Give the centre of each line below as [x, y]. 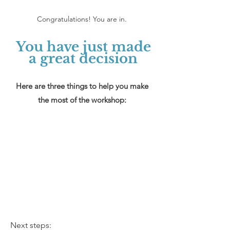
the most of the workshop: [82, 100]
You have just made [83, 47]
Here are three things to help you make [82, 86]
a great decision [83, 59]
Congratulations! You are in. [82, 19]
